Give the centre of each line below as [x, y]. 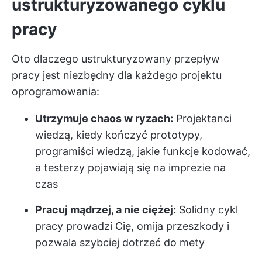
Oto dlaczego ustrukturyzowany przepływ [116, 59]
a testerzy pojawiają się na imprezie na [130, 168]
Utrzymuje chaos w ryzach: [104, 118]
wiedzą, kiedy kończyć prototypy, [119, 135]
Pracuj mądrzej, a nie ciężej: [106, 210]
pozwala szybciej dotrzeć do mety [120, 242]
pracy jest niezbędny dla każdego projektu [117, 75]
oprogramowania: [56, 92]
